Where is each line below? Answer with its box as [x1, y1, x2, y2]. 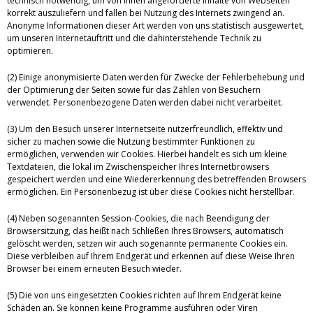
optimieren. [7, 44, 53, 57]
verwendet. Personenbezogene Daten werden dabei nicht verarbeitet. [7, 96, 283, 108]
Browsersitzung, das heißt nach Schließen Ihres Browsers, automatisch [7, 224, 284, 237]
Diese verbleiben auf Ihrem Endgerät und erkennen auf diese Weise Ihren [7, 249, 295, 262]
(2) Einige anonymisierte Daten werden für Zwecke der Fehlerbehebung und [7, 71, 305, 83]
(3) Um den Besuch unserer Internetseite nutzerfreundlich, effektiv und [7, 122, 283, 135]
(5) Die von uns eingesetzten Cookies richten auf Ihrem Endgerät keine [7, 289, 282, 301]
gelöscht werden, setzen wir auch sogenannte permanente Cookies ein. [7, 237, 288, 249]
